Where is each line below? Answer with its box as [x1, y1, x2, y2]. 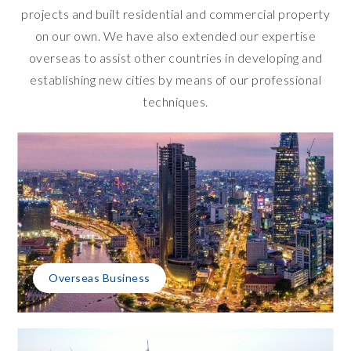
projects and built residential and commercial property [21, 5, 330, 21]
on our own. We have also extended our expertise [34, 27, 317, 43]
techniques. [143, 93, 208, 109]
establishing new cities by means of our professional [30, 71, 321, 87]
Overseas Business [49, 271, 150, 285]
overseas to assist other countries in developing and [28, 49, 323, 65]
